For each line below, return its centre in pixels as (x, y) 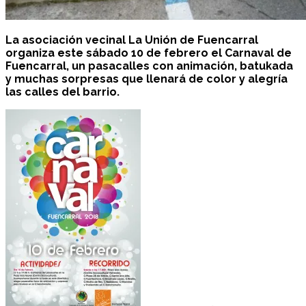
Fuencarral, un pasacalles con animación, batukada (149, 66)
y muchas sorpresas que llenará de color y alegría (147, 79)
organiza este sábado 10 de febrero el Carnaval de (149, 53)
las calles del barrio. (62, 92)
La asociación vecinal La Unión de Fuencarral (132, 40)
